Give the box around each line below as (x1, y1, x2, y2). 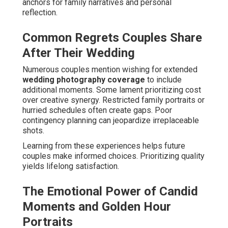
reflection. (22, 8, 58, 18)
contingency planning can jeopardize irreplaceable (22, 116, 199, 126)
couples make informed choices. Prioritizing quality (22, 151, 205, 161)
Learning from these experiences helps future (22, 141, 185, 151)
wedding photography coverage (22, 75, 145, 85)
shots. (22, 126, 44, 136)
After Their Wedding (22, 46, 135, 61)
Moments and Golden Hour (22, 199, 171, 214)
